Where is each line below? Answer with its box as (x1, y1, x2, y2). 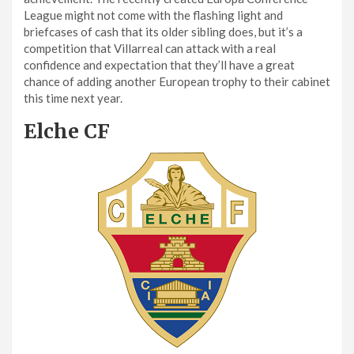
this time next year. (24, 90, 141, 105)
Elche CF (24, 118, 110, 144)
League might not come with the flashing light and (24, 7, 283, 22)
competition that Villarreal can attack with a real (24, 40, 276, 55)
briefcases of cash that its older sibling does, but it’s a (24, 24, 303, 39)
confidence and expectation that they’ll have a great (24, 57, 295, 72)
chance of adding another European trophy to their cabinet (24, 73, 330, 88)
